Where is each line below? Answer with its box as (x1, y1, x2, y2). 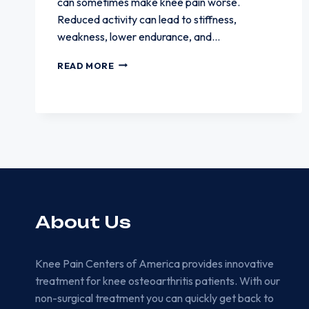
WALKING (113, 70, 161, 82)
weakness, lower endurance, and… (57, 29, 220, 43)
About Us (35, 211, 131, 232)
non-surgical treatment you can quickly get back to (35, 290, 274, 305)
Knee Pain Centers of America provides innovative (35, 256, 274, 270)
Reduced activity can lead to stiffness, (57, 12, 237, 26)
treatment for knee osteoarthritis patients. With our (35, 273, 280, 288)
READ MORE (57, 59, 114, 71)
